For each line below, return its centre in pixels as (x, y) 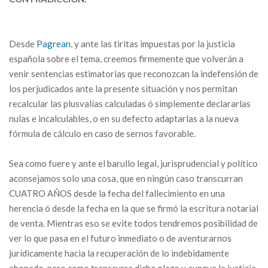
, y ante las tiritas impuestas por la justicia (153, 44)
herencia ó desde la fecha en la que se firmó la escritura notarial (134, 208)
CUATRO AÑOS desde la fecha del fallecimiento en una (117, 193)
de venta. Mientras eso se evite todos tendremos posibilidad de (133, 223)
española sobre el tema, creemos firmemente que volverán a (126, 59)
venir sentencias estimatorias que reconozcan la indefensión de (134, 74)
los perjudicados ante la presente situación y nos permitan (123, 89)
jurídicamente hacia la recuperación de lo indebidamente (119, 253)
